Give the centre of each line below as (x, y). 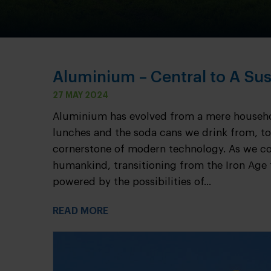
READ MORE (80, 211)
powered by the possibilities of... (132, 182)
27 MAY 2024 (80, 95)
